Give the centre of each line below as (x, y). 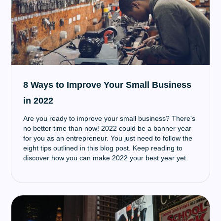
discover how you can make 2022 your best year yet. (106, 158)
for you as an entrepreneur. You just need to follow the (108, 138)
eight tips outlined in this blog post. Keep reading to (103, 148)
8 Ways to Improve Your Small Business (108, 85)
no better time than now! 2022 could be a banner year (108, 128)
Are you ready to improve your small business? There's (110, 118)
